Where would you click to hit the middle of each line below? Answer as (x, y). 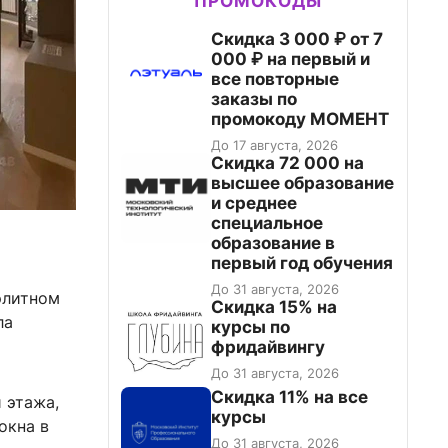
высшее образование (302, 183)
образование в (273, 243)
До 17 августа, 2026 (274, 145)
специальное (267, 223)
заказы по (254, 99)
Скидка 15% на (274, 307)
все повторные (275, 79)
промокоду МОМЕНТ (300, 119)
